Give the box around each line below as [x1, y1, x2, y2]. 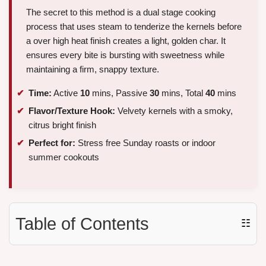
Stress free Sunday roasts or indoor [75, 137, 216, 148]
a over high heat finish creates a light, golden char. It [26, 36, 226, 46]
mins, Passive [90, 88, 150, 99]
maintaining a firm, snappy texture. [26, 64, 159, 75]
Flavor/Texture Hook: [28, 105, 115, 116]
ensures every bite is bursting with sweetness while [26, 50, 224, 61]
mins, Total [159, 88, 205, 99]
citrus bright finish [28, 119, 96, 130]
